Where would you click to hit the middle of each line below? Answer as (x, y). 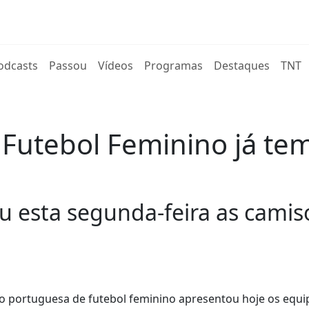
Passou (68, 66)
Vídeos (116, 66)
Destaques (242, 66)
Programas (174, 66)
